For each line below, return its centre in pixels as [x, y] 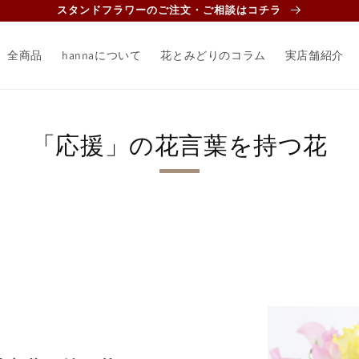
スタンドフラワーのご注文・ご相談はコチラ [170, 10]
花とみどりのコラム [213, 55]
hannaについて [101, 55]
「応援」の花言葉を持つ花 [179, 145]
